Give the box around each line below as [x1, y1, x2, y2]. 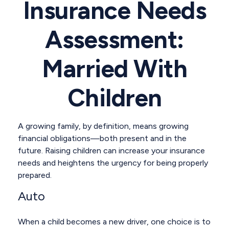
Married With [42, 54, 187, 83]
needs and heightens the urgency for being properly [18, 158, 208, 168]
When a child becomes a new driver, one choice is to [18, 217, 211, 226]
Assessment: [45, 25, 184, 54]
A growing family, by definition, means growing [18, 121, 189, 131]
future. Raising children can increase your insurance [18, 146, 205, 155]
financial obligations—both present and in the [18, 133, 187, 143]
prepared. [18, 170, 52, 180]
